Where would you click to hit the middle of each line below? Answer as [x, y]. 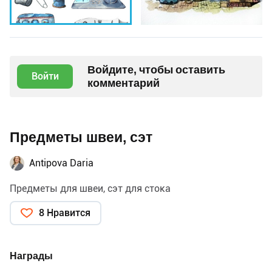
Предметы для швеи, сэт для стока [90, 189]
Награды [31, 256]
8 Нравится [65, 213]
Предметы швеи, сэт [81, 138]
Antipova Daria [61, 163]
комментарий [124, 83]
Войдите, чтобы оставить [156, 70]
